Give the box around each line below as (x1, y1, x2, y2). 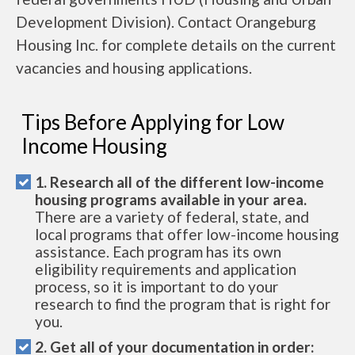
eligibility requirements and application (35, 260, 296, 278)
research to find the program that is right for (35, 295, 330, 313)
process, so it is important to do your (35, 277, 278, 296)
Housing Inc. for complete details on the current (16, 36, 336, 54)
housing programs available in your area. (35, 190, 307, 208)
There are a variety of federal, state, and (35, 208, 309, 226)
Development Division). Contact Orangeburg (16, 13, 316, 31)
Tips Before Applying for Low (21, 109, 284, 135)
